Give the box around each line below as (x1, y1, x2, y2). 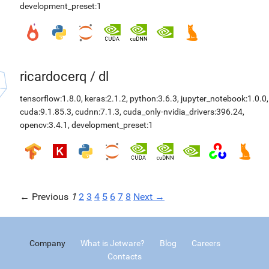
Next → (133, 191, 165, 202)
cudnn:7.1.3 (75, 107, 119, 116)
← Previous (20, 191, 68, 202)
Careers (191, 238, 220, 248)
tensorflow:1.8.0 (20, 94, 81, 103)
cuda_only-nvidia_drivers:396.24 (123, 107, 243, 116)
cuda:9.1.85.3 (20, 107, 71, 116)
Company (29, 238, 65, 248)
